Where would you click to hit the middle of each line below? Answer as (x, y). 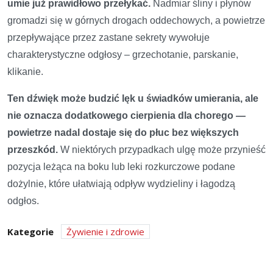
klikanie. (25, 72)
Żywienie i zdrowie (105, 232)
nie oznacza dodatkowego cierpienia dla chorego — (126, 116)
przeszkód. (33, 150)
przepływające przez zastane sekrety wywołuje (108, 38)
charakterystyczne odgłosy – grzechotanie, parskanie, (123, 55)
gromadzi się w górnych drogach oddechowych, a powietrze (136, 21)
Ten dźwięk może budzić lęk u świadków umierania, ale (133, 99)
